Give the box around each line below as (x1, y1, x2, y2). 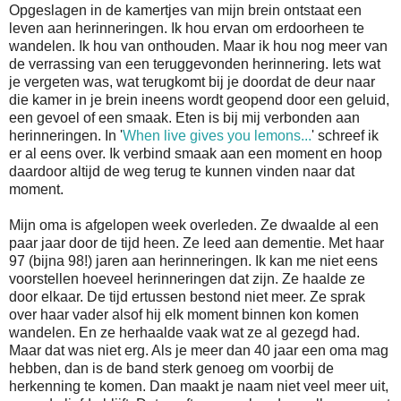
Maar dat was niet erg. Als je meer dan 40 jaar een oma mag (9, 342, 388, 358)
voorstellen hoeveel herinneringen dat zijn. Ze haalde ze (9, 270, 365, 286)
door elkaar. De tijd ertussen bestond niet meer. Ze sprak (9, 288, 365, 304)
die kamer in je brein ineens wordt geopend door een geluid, (9, 91, 389, 107)
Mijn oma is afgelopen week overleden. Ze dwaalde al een (9, 217, 379, 233)
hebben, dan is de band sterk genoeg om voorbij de (9, 360, 334, 376)
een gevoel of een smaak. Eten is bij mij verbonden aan (9, 109, 360, 125)
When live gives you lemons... (123, 127, 311, 143)
